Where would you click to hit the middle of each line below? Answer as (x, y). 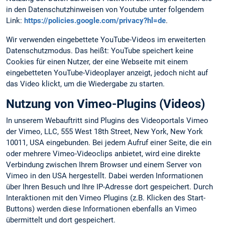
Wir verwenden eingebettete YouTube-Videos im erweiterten (106, 39)
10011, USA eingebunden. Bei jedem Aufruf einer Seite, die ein (109, 142)
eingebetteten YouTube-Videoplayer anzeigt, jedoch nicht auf (107, 73)
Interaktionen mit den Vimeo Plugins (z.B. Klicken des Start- (106, 198)
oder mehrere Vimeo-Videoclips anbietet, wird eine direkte (103, 153)
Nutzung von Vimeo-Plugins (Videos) (105, 104)
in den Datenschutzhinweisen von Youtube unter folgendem (105, 10)
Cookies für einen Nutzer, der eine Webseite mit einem (97, 62)
